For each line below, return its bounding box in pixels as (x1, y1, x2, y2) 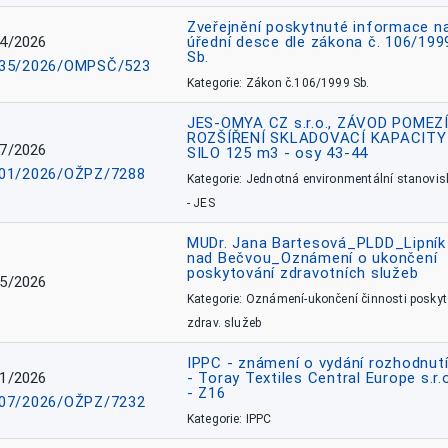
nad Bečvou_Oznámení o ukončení (186, 249, 438, 267)
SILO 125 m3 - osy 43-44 (186, 144, 368, 162)
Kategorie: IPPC (186, 412, 272, 426)
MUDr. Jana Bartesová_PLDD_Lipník (186, 234, 446, 252)
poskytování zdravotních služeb (186, 264, 419, 282)
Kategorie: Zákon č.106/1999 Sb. (186, 76, 370, 90)
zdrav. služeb (186, 316, 262, 330)
